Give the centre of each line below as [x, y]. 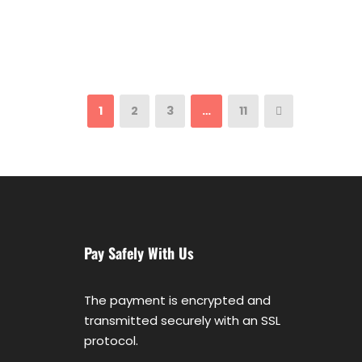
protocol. [111, 341]
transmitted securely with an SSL [182, 321]
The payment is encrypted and [177, 301]
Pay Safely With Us [139, 253]
